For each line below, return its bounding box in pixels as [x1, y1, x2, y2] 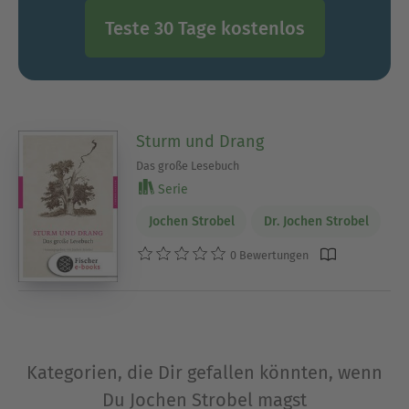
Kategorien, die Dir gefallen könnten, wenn [26, 361, 383, 383]
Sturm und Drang [136, 131, 265, 152]
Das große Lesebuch [136, 159, 240, 173]
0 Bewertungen [227, 247, 309, 262]
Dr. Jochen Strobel [263, 213, 369, 229]
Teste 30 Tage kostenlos [104, 17, 305, 39]
